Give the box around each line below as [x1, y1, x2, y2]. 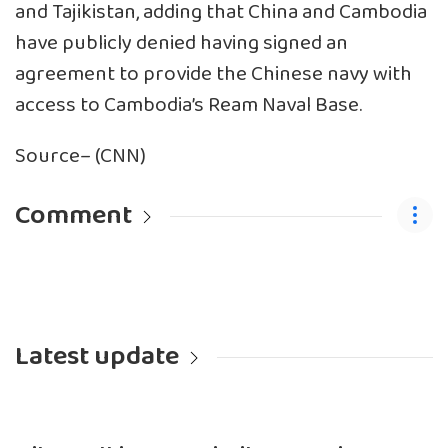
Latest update [15, 335, 179, 379]
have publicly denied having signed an [15, 27, 348, 61]
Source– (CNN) [15, 140, 146, 174]
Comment [15, 194, 132, 238]
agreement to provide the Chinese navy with [15, 58, 412, 92]
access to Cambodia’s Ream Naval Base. [15, 89, 362, 123]
